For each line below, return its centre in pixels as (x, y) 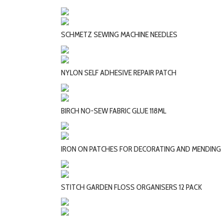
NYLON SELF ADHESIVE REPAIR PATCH (119, 72)
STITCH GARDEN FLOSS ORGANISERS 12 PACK (132, 187)
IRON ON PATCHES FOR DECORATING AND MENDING (141, 149)
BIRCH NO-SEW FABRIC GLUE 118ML (113, 111)
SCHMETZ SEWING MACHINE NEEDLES (119, 34)
